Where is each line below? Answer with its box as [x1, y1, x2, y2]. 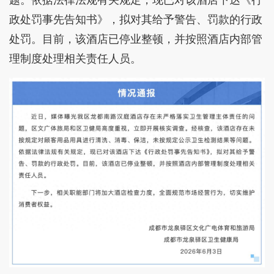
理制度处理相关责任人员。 [9, 51, 141, 65]
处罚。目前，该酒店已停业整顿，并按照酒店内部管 [9, 31, 262, 46]
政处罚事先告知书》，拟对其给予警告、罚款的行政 [9, 12, 262, 26]
